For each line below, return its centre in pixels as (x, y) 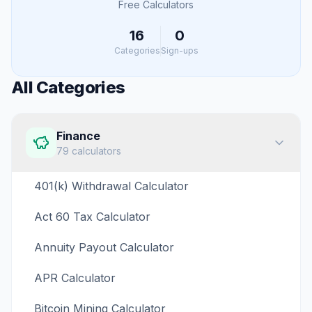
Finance (78, 136)
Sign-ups (179, 50)
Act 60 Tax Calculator (92, 217)
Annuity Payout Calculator (104, 247)
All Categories (68, 87)
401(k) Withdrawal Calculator (111, 186)
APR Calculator (75, 278)
